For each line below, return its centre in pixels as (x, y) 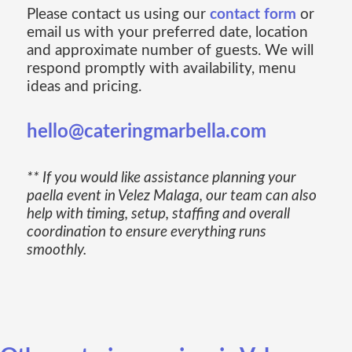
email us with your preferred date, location (167, 33)
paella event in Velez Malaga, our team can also (171, 196)
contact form (253, 15)
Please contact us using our (118, 15)
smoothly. (56, 251)
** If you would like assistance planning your (161, 178)
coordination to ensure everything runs (146, 233)
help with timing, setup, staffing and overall (158, 214)
